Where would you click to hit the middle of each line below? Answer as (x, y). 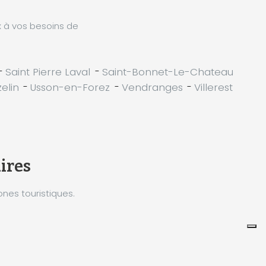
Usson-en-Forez (70, 87)
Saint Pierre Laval (48, 72)
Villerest (213, 87)
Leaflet (194, 233)
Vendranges (152, 87)
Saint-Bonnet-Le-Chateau (167, 72)
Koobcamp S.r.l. (240, 233)
